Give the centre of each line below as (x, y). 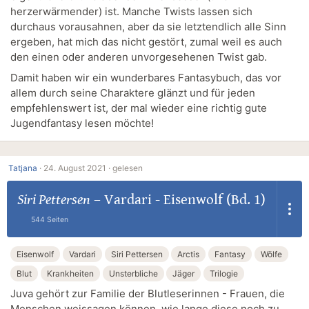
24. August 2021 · (77, 168)
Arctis (189, 255)
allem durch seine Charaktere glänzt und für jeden (133, 92)
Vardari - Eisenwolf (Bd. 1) (185, 200)
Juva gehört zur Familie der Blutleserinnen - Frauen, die (148, 294)
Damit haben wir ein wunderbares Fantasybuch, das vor (146, 77)
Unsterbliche (133, 274)
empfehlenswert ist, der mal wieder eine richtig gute (139, 108)
